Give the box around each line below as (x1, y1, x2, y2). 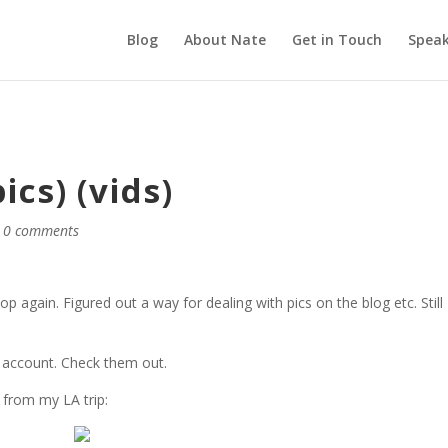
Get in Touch (291, 30, 382, 49)
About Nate (183, 30, 266, 49)
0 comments (3, 221, 80, 240)
